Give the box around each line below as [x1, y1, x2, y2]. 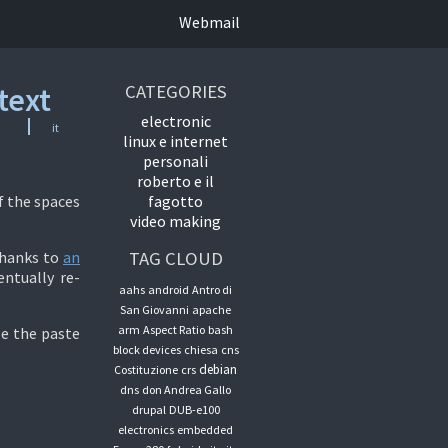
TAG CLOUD [128, 247, 223, 270]
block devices [112, 342, 181, 357]
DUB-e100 [168, 402, 220, 417]
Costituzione [114, 362, 179, 377]
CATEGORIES [124, 80, 227, 103]
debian [199, 361, 238, 378]
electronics [118, 422, 175, 437]
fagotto [148, 191, 204, 211]
